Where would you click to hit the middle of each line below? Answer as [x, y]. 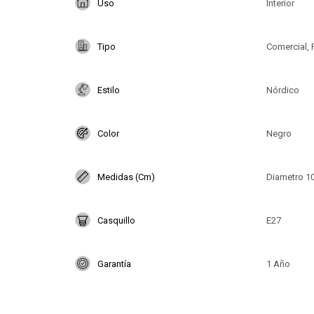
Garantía [114, 264]
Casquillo [116, 220]
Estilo [109, 90]
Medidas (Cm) [126, 177]
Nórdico [282, 90]
